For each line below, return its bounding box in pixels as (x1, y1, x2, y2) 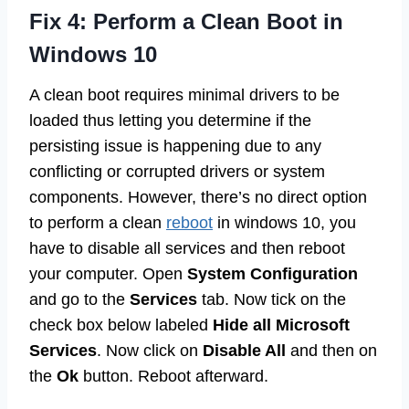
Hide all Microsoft (213, 316, 350, 335)
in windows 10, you (213, 214, 356, 233)
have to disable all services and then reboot (29, 239, 345, 258)
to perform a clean (29, 214, 166, 233)
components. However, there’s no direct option (29, 188, 367, 207)
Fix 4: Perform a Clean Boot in (29, 9, 343, 35)
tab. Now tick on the (197, 290, 346, 309)
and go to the (29, 290, 130, 309)
